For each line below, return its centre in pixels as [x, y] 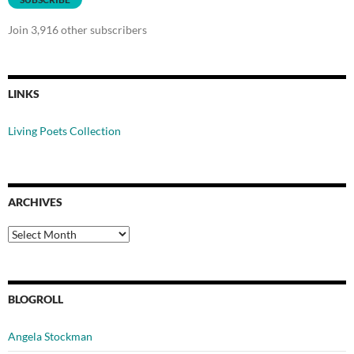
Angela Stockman [50, 337]
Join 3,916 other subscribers [77, 30]
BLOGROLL [36, 299]
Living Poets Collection [64, 131]
